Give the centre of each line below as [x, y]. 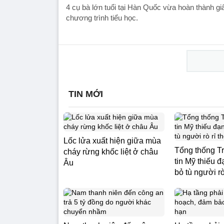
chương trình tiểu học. [102, 18]
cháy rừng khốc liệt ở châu [111, 152]
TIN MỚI [86, 94]
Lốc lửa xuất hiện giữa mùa [112, 141]
